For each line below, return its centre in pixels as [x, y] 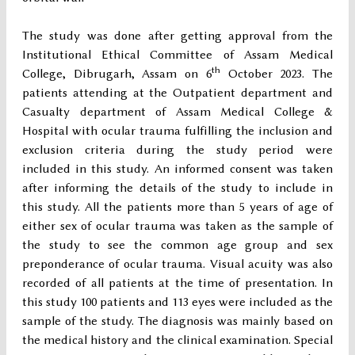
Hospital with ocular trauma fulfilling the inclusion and [177, 131]
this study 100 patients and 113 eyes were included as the [177, 302]
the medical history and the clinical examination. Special [177, 340]
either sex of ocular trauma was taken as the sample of [177, 226]
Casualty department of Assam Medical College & [177, 112]
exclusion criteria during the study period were [177, 150]
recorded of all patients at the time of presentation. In [177, 283]
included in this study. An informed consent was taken [177, 169]
